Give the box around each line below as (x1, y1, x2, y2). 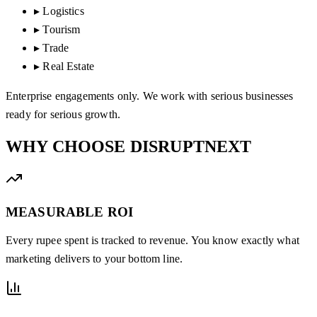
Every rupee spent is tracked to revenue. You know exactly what (6, 234, 299, 247)
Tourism (42, 23, 81, 36)
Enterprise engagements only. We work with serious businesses (6, 90, 294, 103)
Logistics (42, 5, 84, 18)
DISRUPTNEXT (129, 137, 252, 156)
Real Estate (42, 60, 95, 73)
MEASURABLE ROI (6, 204, 134, 219)
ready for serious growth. (6, 108, 121, 121)
